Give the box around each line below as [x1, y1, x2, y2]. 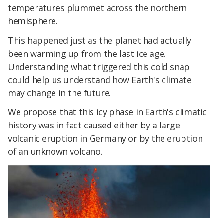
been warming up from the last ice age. [8, 47, 166, 59]
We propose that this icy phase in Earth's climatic [8, 106, 207, 118]
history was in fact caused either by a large [8, 119, 180, 131]
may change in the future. [8, 87, 111, 99]
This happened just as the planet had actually [8, 34, 192, 46]
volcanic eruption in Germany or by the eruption [8, 132, 203, 145]
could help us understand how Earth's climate [8, 73, 192, 86]
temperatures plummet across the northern [8, 1, 187, 14]
